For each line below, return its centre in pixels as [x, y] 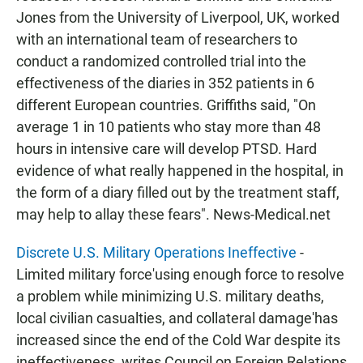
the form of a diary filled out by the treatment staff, [178, 192]
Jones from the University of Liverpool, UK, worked [178, 17]
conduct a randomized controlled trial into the [161, 61]
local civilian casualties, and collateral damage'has [177, 318]
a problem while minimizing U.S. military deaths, [170, 296]
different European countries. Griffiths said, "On [166, 105]
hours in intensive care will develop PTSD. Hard [167, 149]
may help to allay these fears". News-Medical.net [173, 214]
